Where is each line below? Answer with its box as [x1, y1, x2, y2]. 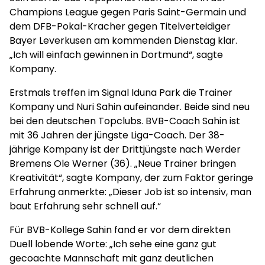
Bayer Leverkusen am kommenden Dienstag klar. [9, 34, 237, 47]
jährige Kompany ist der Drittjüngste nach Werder [9, 143, 241, 156]
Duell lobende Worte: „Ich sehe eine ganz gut [9, 237, 216, 251]
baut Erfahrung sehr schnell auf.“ [9, 199, 161, 213]
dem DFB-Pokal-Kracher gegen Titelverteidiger [9, 20, 231, 33]
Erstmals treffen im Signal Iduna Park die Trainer [9, 86, 232, 99]
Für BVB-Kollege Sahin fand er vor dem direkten [9, 223, 231, 237]
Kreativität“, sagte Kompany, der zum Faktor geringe [9, 171, 253, 185]
